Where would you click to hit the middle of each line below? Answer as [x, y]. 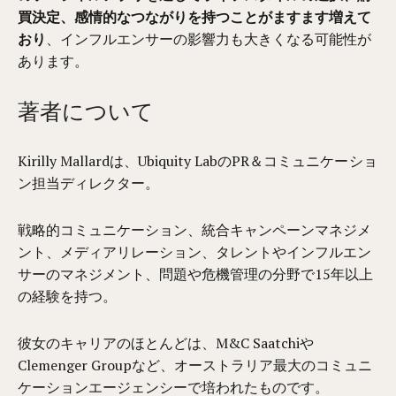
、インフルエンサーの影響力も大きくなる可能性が [209, 39]
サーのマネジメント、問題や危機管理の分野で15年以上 [196, 274]
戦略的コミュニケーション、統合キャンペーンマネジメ [195, 230]
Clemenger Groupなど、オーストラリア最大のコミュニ [195, 365]
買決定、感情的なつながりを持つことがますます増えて [195, 17]
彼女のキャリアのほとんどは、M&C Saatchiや [166, 343]
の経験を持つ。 [68, 296]
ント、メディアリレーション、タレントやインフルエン [195, 252]
